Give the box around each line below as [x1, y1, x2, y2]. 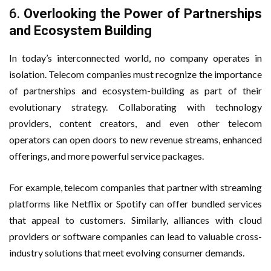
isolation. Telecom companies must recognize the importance [9, 68, 262, 80]
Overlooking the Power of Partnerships [24, 5, 263, 21]
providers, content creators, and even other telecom [9, 117, 262, 129]
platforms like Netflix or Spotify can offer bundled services [9, 197, 262, 209]
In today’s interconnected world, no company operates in [9, 51, 262, 64]
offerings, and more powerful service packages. [9, 149, 204, 162]
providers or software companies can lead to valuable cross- [9, 230, 262, 242]
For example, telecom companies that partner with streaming [9, 181, 262, 193]
